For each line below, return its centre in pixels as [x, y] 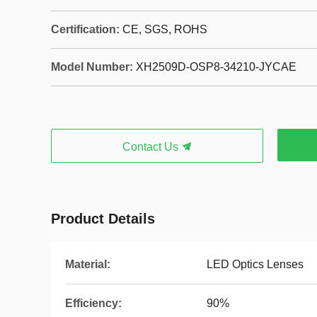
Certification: [85, 29]
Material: [88, 264]
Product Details [103, 219]
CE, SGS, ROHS [165, 29]
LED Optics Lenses [255, 264]
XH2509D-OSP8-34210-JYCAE [216, 67]
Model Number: [92, 67]
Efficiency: [93, 303]
